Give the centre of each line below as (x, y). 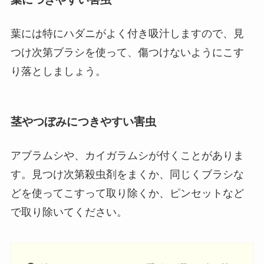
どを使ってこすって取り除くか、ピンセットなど (127, 193)
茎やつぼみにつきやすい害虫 (83, 121)
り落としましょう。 (58, 72)
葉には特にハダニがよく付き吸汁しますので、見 (127, 34)
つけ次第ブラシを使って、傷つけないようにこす (127, 53)
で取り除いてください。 (69, 212)
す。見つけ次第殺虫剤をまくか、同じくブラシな (127, 174)
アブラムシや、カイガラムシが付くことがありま (127, 155)
